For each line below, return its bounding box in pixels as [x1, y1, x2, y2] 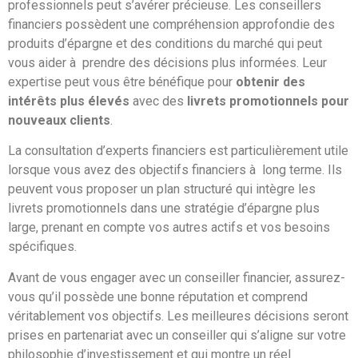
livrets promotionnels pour [187, 93, 349, 109]
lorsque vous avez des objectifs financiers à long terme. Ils [8, 162, 342, 178]
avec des [129, 93, 187, 109]
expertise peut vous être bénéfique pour [8, 74, 236, 90]
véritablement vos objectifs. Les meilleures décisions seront [8, 308, 348, 324]
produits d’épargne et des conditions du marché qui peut [8, 36, 322, 52]
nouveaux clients [8, 113, 110, 129]
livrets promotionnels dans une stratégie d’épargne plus [8, 201, 320, 217]
